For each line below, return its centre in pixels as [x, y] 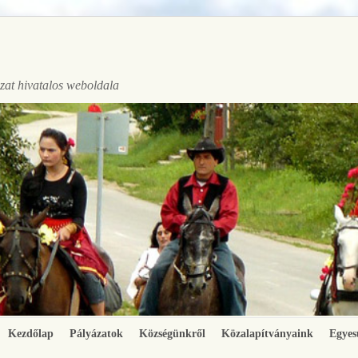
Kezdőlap [31, 334]
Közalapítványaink [267, 334]
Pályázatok [96, 334]
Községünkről [172, 334]
